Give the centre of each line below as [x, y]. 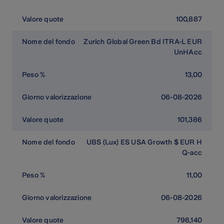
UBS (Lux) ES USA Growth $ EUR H [144, 142]
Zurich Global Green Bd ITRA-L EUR [143, 42]
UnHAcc [188, 52]
